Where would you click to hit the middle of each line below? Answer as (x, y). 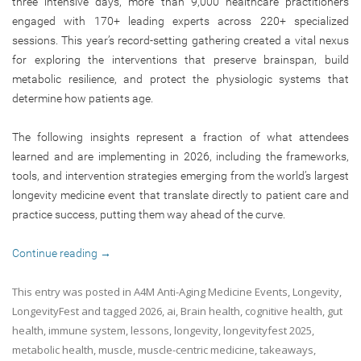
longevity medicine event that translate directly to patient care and (180, 195)
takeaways (286, 349)
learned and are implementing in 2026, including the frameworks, (180, 156)
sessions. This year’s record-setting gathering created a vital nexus (180, 40)
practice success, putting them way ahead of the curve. (149, 214)
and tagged (109, 311)
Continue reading (56, 253)
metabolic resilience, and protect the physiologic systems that (180, 79)
